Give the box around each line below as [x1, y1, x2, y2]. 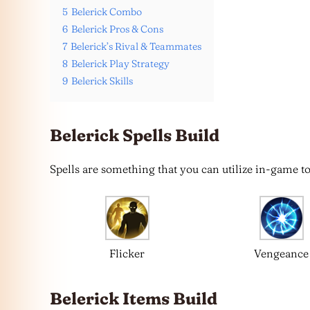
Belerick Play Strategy [71, 57, 170, 70]
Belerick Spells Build [50, 125, 219, 145]
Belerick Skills [71, 75, 133, 87]
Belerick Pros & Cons [71, 23, 163, 35]
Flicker [109, 246, 145, 260]
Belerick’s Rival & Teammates [71, 40, 201, 53]
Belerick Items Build [50, 288, 217, 309]
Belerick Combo [71, 6, 142, 18]
